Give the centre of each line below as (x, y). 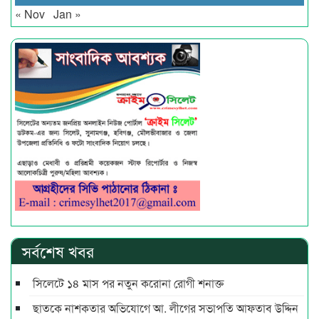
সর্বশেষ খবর (58, 251)
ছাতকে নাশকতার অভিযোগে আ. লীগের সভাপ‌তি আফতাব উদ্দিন (166, 308)
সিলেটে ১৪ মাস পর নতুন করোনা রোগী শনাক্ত (128, 283)
